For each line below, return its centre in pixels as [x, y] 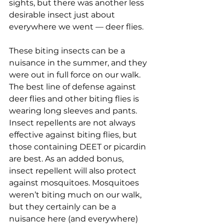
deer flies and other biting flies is [75, 98]
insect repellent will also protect [74, 170]
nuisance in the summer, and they [79, 62]
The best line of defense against [73, 86]
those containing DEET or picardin [78, 146]
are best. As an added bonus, [67, 158]
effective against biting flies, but [74, 134]
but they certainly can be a [63, 206]
